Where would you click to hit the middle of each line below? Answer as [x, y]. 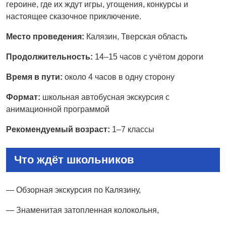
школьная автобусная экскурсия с [105, 97]
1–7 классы [132, 129]
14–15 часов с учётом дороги [148, 56]
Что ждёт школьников [74, 159]
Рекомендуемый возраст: [58, 129]
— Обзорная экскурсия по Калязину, [73, 190]
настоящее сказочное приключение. [74, 16]
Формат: [23, 97]
